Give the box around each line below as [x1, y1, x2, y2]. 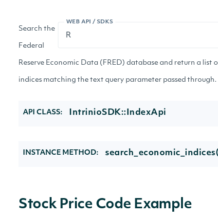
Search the [18, 25, 55, 33]
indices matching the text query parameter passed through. [18, 76, 217, 84]
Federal [18, 42, 44, 50]
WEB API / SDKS [66, 19, 113, 25]
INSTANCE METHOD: [23, 149, 98, 157]
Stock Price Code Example [18, 198, 192, 212]
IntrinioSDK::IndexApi [69, 109, 166, 117]
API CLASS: [23, 109, 62, 116]
